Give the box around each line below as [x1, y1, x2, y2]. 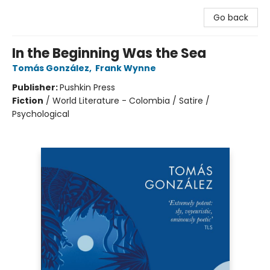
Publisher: [12, 81, 60, 93]
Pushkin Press [60, 81, 115, 93]
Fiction [12, 95, 43, 107]
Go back [213, 11, 248, 24]
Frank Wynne [95, 62, 156, 74]
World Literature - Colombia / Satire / [52, 95, 210, 107]
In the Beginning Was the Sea [12, 44, 206, 63]
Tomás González [12, 62, 89, 74]
